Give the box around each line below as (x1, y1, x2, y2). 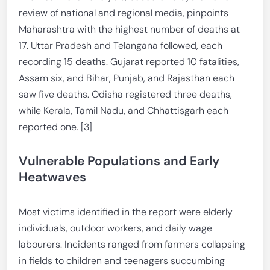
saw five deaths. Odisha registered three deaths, (19, 88, 233, 101)
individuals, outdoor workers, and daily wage (19, 222, 213, 234)
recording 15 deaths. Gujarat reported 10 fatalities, (19, 55, 240, 68)
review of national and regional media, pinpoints (19, 7, 229, 19)
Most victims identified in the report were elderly (19, 206, 233, 218)
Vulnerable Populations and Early (19, 152, 220, 169)
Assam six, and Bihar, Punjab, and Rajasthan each (19, 72, 235, 84)
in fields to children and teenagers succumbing (19, 254, 225, 267)
